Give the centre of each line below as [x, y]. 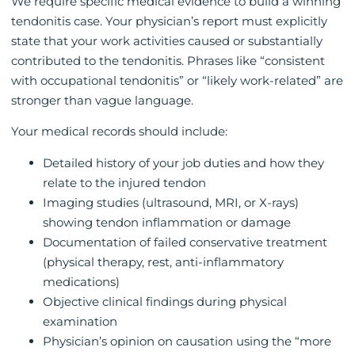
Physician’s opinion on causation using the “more [187, 341]
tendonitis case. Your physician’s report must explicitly [169, 21]
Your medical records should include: [119, 132]
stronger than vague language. [102, 100]
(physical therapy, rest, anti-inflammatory [163, 261]
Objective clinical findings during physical [165, 301]
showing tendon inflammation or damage [167, 222]
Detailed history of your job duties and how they [183, 162]
